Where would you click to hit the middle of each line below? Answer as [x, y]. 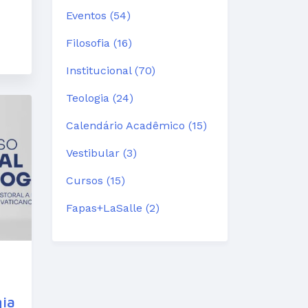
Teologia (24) [100, 98]
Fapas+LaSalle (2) [113, 208]
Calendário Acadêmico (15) [136, 125]
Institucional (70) [111, 70]
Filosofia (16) [99, 43]
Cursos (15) [96, 180]
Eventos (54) [98, 15]
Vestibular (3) [101, 153]
